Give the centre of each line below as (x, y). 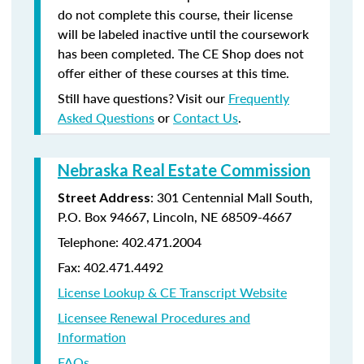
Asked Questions (106, 117)
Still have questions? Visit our (143, 98)
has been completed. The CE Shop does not (181, 53)
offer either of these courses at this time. (173, 73)
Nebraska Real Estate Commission (184, 170)
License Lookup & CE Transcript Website (172, 292)
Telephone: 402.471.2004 (130, 242)
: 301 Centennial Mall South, (232, 197)
